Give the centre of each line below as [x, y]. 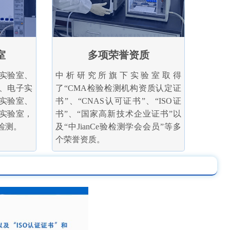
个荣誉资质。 [80, 139]
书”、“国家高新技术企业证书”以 [118, 113]
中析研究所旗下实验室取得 [118, 75]
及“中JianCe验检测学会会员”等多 [118, 126]
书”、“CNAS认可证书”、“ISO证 [118, 101]
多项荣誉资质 [118, 55]
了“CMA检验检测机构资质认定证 [118, 88]
